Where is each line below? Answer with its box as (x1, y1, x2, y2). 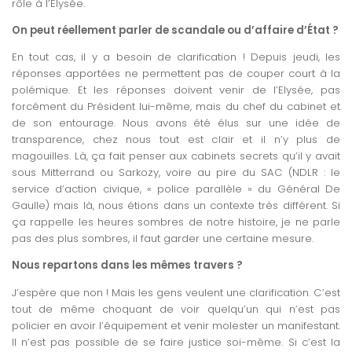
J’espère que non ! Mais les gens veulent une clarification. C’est (12, 284, 340, 300)
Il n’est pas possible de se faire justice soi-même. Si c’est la (12, 334, 340, 350)
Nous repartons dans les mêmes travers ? (12, 258, 243, 273)
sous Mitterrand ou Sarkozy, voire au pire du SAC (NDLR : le (12, 165, 340, 181)
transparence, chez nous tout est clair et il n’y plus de (12, 132, 340, 148)
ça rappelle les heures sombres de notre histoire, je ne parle (12, 214, 340, 230)
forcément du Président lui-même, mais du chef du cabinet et (12, 99, 340, 115)
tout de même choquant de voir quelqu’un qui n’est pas (12, 301, 340, 317)
